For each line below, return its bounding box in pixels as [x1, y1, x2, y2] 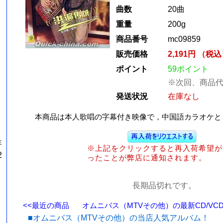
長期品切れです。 [132, 181, 196, 190]
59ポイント [168, 65, 209, 73]
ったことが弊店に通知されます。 [87, 153, 207, 162]
